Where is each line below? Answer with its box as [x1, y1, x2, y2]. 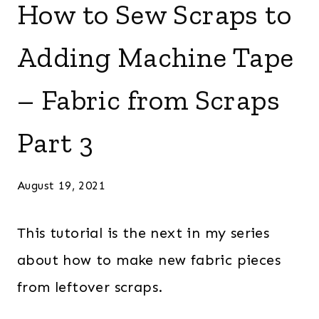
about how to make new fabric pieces [17, 251, 281, 268]
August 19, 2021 [17, 178, 105, 192]
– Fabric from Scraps [17, 82, 280, 117]
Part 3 [17, 125, 94, 159]
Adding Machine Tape [17, 39, 294, 74]
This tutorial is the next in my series [17, 224, 270, 241]
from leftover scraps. [17, 278, 167, 296]
